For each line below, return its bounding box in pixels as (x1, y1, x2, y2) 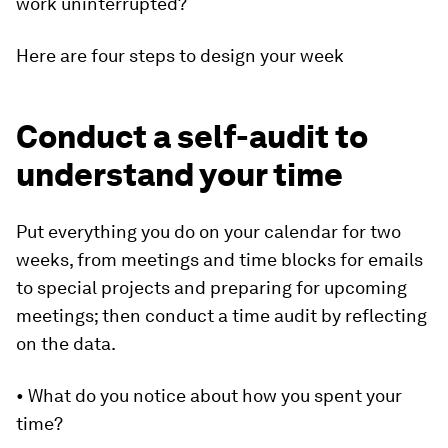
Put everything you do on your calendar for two (16, 221, 401, 242)
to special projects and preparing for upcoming (16, 277, 407, 298)
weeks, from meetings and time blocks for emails (16, 249, 423, 270)
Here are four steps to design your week (16, 45, 344, 66)
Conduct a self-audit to (16, 117, 368, 156)
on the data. (16, 333, 116, 354)
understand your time (16, 155, 343, 194)
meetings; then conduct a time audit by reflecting (16, 305, 427, 326)
